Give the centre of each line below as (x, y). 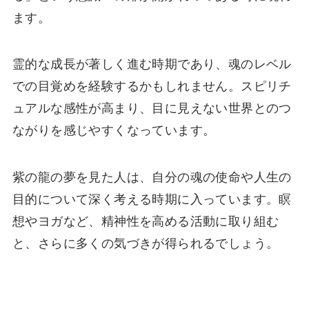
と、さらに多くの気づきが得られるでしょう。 (146, 244)
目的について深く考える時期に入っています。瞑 (152, 200)
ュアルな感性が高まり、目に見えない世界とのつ (152, 109)
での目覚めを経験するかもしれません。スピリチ (152, 87)
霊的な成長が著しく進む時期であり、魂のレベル (152, 64)
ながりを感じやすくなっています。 (114, 131)
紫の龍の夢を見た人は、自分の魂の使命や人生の (152, 178)
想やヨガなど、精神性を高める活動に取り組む (146, 222)
